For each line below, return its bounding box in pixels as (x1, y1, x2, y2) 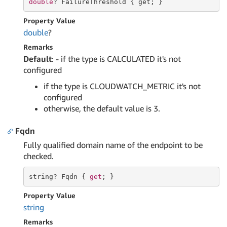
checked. (23, 151, 54, 161)
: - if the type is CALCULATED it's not (52, 54, 181, 64)
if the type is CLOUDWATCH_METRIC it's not (44, 81, 201, 91)
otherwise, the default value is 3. (44, 103, 160, 113)
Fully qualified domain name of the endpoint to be (23, 140, 203, 150)
